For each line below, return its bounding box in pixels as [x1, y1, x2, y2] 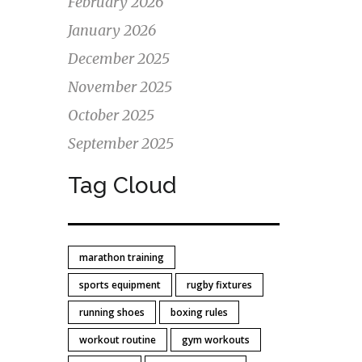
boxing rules [170, 305, 228, 319]
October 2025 [67, 106, 154, 124]
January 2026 [67, 21, 156, 40]
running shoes [78, 305, 145, 319]
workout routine [78, 333, 156, 347]
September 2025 [67, 134, 174, 153]
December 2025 [67, 49, 170, 68]
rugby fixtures [186, 278, 252, 292]
